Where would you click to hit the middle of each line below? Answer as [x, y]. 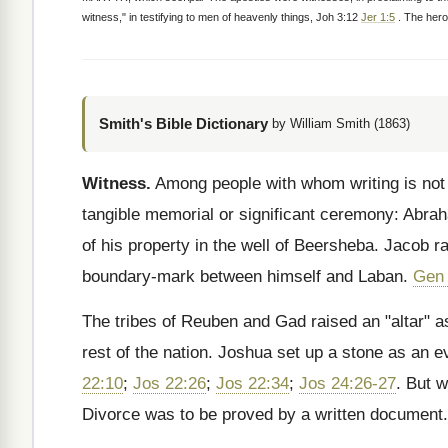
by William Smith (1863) [341, 123]
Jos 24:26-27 [347, 383]
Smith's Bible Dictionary [183, 123]
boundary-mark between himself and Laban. [247, 276]
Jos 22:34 [252, 383]
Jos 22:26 [169, 383]
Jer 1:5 [378, 17]
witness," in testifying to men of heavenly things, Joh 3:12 [221, 17]
